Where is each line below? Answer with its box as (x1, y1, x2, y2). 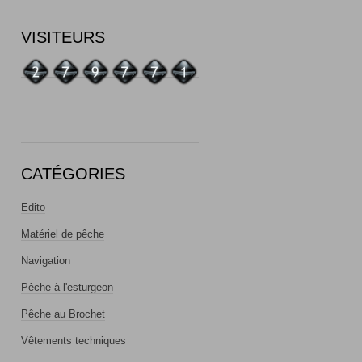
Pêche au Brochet (21, 308, 105, 321)
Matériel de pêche (21, 228, 104, 241)
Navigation (21, 255, 70, 267)
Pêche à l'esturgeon (21, 281, 113, 294)
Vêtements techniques (21, 335, 126, 347)
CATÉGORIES (21, 165, 125, 183)
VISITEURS (21, 27, 105, 46)
